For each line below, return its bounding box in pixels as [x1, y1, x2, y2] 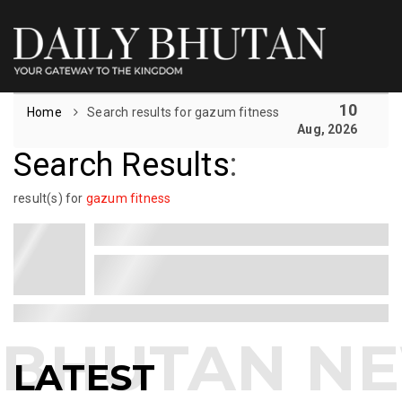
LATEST [13, 354, 156, 399]
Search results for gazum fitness [87, 104, 280, 119]
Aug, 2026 [297, 121, 357, 136]
